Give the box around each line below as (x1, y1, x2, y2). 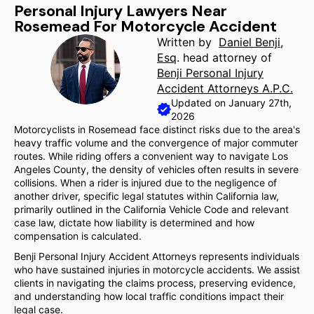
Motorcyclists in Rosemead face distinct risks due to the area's (14, 123, 300, 135)
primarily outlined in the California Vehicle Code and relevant (14, 203, 289, 215)
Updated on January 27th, (171, 97, 292, 109)
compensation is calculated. (14, 230, 142, 242)
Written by (157, 35, 219, 49)
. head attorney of (177, 50, 272, 64)
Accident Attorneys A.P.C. (157, 81, 293, 95)
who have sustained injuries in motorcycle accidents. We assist (14, 264, 300, 275)
